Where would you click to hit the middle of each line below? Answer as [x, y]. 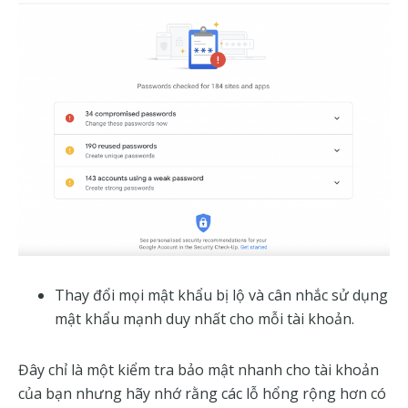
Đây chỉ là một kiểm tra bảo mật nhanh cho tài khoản [199, 369]
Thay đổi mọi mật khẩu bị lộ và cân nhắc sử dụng [221, 295]
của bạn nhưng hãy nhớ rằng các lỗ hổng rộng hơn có [202, 393]
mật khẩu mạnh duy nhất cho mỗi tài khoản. [204, 318]
